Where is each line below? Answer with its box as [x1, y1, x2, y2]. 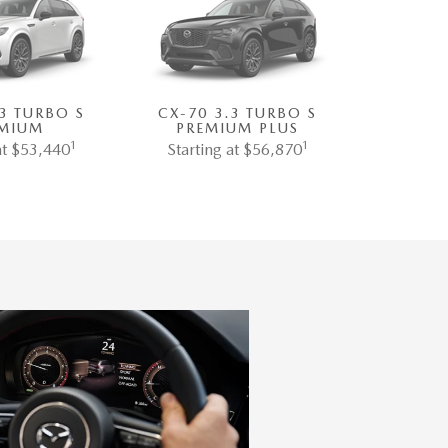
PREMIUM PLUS [176, 120, 299, 137]
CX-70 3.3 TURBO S [158, 105, 317, 122]
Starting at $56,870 [166, 140, 302, 160]
